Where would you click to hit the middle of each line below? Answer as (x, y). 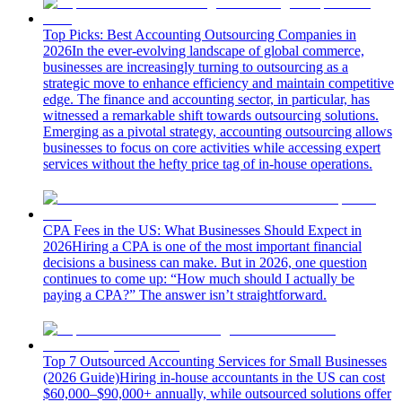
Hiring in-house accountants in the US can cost (252, 377)
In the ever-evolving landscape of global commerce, (218, 50)
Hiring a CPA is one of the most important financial (217, 246)
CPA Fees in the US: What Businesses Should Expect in (202, 230)
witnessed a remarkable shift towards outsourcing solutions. (211, 115)
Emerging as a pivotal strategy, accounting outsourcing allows (218, 131)
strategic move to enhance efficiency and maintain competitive (218, 83)
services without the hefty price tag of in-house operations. (208, 163)
